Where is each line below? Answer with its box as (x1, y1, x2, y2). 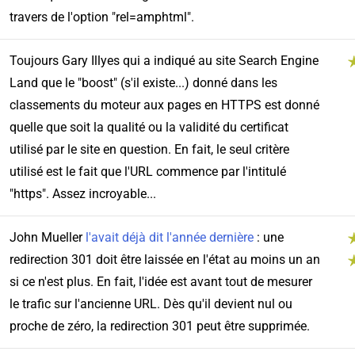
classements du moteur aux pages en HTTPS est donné (9, 97, 319, 113)
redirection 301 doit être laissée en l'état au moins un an (9, 252, 320, 268)
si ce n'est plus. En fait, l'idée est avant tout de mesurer (9, 274, 312, 290)
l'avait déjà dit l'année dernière (85, 230, 254, 246)
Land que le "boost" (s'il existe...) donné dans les (9, 75, 277, 91)
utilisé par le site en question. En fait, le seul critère (9, 142, 289, 158)
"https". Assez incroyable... (9, 186, 156, 202)
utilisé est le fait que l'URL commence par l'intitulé (9, 164, 286, 180)
